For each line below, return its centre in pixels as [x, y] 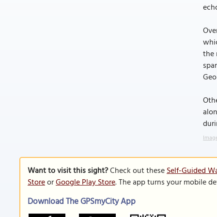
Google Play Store [85, 183]
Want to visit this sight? [68, 171]
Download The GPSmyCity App [82, 202]
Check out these [137, 171]
